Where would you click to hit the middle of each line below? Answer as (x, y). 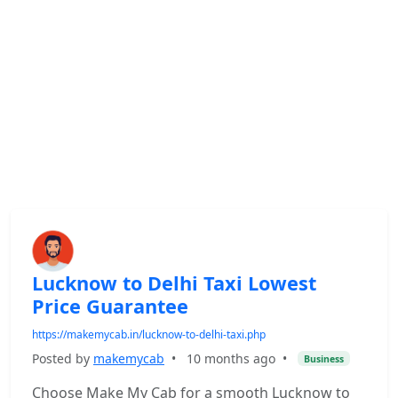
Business (323, 358)
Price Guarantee (110, 306)
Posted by (63, 358)
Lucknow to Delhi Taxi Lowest (174, 283)
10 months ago (231, 358)
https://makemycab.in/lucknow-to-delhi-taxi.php (149, 334)
